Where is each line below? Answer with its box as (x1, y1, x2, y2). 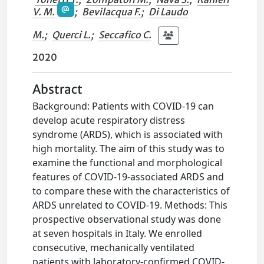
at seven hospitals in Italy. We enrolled (32, 227, 203, 240)
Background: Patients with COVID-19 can (32, 100, 214, 113)
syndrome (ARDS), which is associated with (32, 128, 223, 141)
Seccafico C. (98, 29, 152, 41)
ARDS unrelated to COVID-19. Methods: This (32, 199, 228, 212)
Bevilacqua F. (81, 6, 141, 18)
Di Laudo (148, 6, 188, 18)
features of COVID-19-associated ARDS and (32, 170, 225, 184)
